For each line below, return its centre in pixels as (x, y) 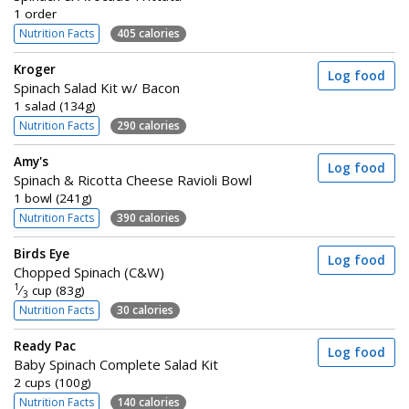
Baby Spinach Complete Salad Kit (116, 364)
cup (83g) (57, 290)
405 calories (148, 33)
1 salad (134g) (55, 106)
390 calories (148, 217)
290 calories (148, 125)
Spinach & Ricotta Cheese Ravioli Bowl (133, 180)
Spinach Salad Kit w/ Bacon (97, 88)
